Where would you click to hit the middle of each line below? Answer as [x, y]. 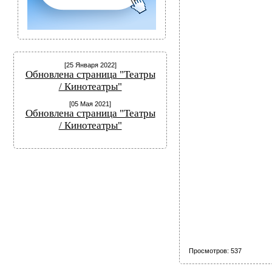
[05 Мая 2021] [90, 104]
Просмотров [208, 251]
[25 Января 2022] [90, 65]
